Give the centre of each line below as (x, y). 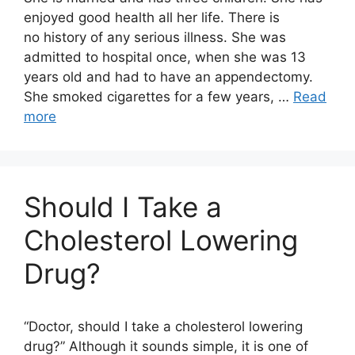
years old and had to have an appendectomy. (168, 77)
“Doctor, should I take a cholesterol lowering (163, 326)
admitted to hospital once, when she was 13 (165, 57)
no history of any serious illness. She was (155, 37)
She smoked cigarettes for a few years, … (158, 97)
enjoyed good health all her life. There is (152, 17)
